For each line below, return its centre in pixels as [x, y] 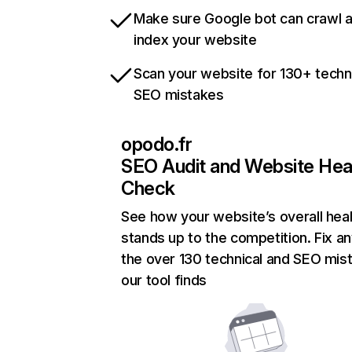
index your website [195, 40]
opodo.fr [157, 145]
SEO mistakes [179, 95]
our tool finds [164, 280]
